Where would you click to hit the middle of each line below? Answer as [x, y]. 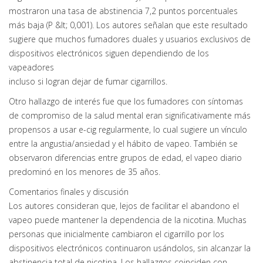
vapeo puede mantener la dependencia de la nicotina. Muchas [128, 220]
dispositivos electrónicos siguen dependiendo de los [109, 53]
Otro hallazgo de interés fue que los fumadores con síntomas [126, 101]
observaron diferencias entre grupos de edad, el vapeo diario [125, 158]
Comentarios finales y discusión [69, 192]
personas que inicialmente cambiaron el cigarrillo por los [117, 234]
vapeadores [31, 67]
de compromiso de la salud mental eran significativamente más [130, 115]
